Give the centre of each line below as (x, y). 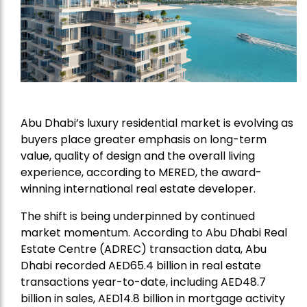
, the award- (229, 173)
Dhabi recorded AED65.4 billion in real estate (141, 266)
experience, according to (89, 173)
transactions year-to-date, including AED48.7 (143, 282)
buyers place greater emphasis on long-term (144, 140)
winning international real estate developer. (138, 189)
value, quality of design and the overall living (138, 156)
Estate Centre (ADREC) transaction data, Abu (144, 249)
